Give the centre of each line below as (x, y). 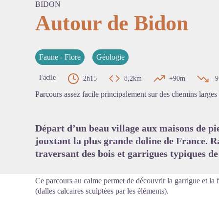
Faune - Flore (60, 57)
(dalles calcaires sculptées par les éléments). (102, 191)
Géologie (110, 57)
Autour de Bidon (112, 23)
